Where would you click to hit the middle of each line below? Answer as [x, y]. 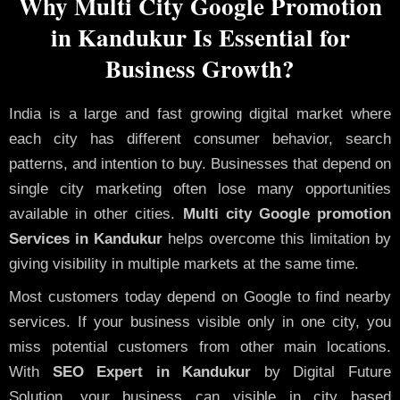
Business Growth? [200, 69]
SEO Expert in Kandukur [146, 371]
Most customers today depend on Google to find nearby [200, 296]
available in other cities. [96, 214]
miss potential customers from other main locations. [200, 346]
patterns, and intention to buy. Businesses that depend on [200, 164]
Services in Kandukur [86, 239]
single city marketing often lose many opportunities [200, 189]
